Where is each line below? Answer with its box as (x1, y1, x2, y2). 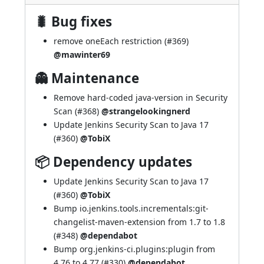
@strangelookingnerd (101, 105, 190, 117)
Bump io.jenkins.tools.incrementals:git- (54, 203, 209, 214)
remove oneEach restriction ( (54, 35, 167, 47)
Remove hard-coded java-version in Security (54, 92, 227, 103)
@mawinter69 (54, 49, 110, 60)
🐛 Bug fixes (35, 12, 112, 31)
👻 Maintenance (35, 69, 139, 87)
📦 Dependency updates (35, 153, 192, 171)
